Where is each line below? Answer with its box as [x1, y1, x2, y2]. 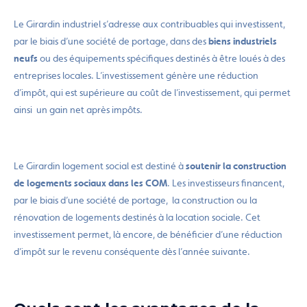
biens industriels [208, 36, 277, 47]
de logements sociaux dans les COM [14, 177, 167, 188]
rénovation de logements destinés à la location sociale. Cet [14, 212, 260, 223]
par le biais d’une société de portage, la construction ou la [14, 195, 257, 206]
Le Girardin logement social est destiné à [14, 160, 186, 171]
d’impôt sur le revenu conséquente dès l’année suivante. [14, 246, 250, 257]
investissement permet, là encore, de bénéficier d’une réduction [14, 229, 282, 240]
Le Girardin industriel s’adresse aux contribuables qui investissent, [14, 19, 285, 29]
